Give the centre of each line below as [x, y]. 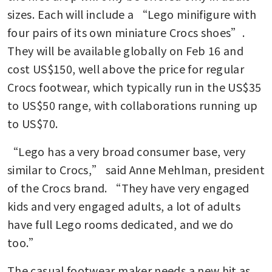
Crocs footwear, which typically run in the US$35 [134, 87]
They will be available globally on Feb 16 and [126, 50]
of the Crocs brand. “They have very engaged [128, 187]
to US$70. [34, 123]
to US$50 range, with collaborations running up [133, 105]
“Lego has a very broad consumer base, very [127, 151]
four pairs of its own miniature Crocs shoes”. [126, 32]
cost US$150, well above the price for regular [126, 68]
